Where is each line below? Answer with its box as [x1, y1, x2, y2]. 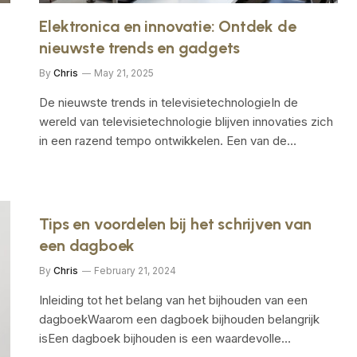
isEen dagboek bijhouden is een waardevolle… [39, 330, 292, 346]
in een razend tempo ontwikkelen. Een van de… [39, 132, 297, 148]
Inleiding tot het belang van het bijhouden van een [39, 292, 308, 308]
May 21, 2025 [94, 66, 155, 79]
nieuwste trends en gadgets [39, 37, 241, 57]
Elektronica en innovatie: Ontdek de [39, 16, 296, 36]
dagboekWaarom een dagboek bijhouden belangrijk [39, 311, 320, 327]
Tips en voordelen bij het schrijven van [39, 214, 312, 233]
